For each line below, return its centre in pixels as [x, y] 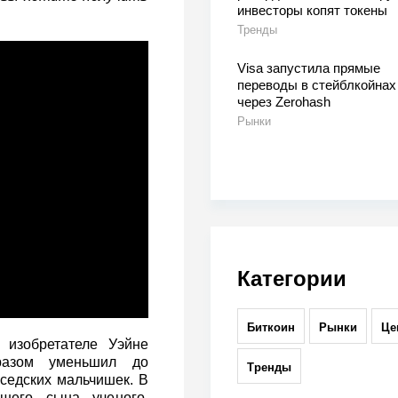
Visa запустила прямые [308, 68]
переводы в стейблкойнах [316, 85]
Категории [291, 279]
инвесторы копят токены [312, 11]
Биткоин [271, 328]
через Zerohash [283, 102]
